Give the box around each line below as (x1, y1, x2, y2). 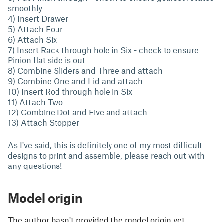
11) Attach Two (8, 97, 63, 107)
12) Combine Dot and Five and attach (8, 107, 147, 117)
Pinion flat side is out (8, 55, 85, 65)
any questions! (8, 161, 62, 170)
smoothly (8, 3, 42, 13)
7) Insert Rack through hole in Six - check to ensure (8, 45, 199, 55)
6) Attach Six (8, 34, 57, 44)
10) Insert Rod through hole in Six (8, 86, 132, 96)
